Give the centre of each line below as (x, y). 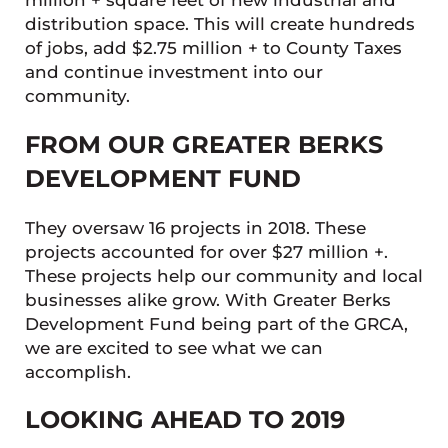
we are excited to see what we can (173, 347)
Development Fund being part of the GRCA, (216, 323)
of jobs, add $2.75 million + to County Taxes (213, 48)
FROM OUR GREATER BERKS (203, 145)
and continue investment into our (173, 72)
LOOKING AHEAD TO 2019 (184, 420)
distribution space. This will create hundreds (219, 24)
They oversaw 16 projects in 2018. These (195, 227)
